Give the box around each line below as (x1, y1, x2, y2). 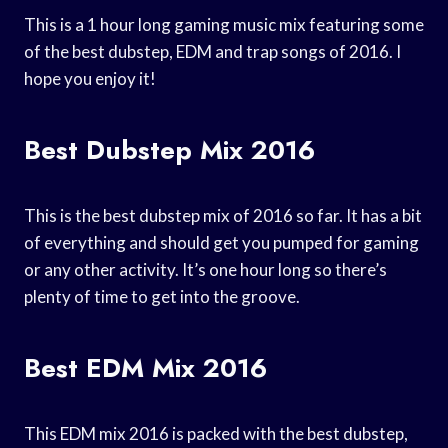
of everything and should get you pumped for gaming (24, 231, 419, 253)
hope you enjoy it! (24, 67, 156, 89)
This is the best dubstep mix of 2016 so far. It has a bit (24, 204, 422, 226)
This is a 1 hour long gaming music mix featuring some (24, 13, 424, 35)
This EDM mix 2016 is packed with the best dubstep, (24, 422, 408, 444)
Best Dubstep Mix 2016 (24, 130, 315, 169)
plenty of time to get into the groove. (24, 285, 300, 307)
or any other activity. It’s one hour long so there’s (24, 258, 387, 280)
